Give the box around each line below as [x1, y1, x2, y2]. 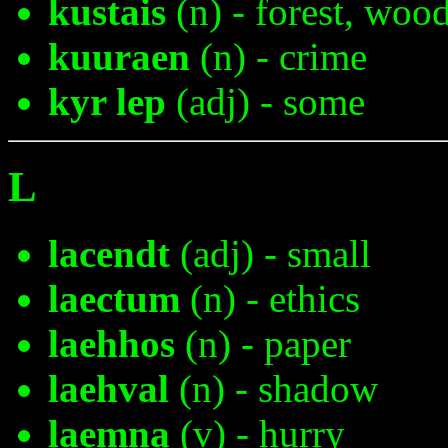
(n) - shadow [169, 367, 378, 411]
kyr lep [48, 80, 166, 124]
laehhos [48, 322, 175, 366]
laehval [48, 367, 169, 411]
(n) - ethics [180, 277, 360, 321]
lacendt [48, 232, 170, 276]
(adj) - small [170, 232, 371, 276]
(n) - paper [175, 322, 351, 366]
